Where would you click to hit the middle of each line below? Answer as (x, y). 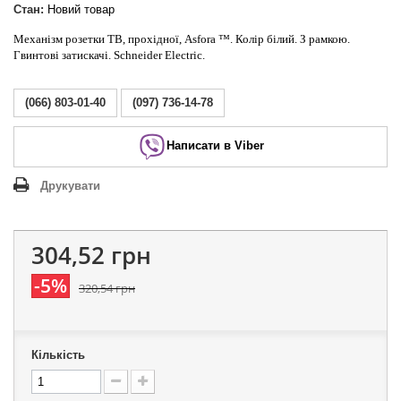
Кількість (58, 355)
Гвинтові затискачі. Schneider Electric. (109, 55)
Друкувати (70, 186)
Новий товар (81, 9)
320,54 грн (107, 288)
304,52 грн (91, 255)
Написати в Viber (215, 146)
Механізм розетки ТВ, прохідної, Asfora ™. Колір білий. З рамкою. (182, 39)
